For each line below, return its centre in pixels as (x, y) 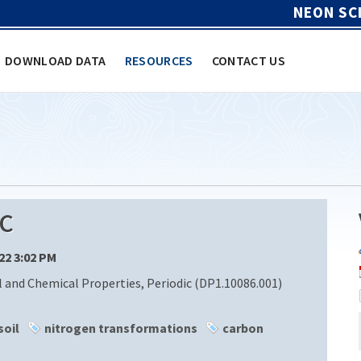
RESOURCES (159, 60)
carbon (243, 328)
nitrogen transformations (121, 328)
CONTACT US (249, 60)
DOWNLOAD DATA (56, 60)
